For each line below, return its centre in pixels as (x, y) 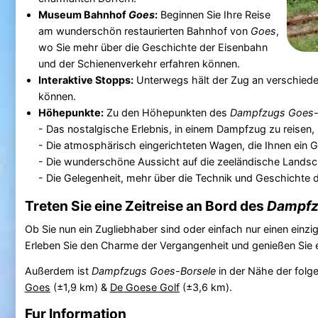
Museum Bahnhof (83, 14)
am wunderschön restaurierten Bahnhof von (144, 31)
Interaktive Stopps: (86, 79)
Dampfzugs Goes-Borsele (153, 270)
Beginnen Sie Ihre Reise (214, 14)
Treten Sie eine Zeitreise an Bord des (146, 206)
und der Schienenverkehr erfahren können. (139, 63)
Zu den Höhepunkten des (166, 112)
